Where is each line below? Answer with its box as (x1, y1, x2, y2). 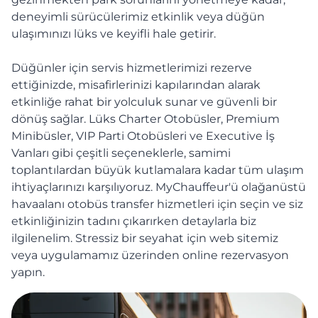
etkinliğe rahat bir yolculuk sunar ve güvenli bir (11, 95, 277, 109)
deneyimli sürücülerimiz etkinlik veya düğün (11, 10, 265, 24)
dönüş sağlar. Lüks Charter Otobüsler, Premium (11, 112, 280, 126)
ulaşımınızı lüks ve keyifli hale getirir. (11, 27, 216, 41)
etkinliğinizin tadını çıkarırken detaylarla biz (11, 214, 256, 229)
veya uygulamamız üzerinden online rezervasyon (11, 248, 289, 263)
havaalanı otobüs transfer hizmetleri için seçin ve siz (11, 197, 303, 212)
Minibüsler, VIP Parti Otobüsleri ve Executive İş (11, 129, 275, 143)
